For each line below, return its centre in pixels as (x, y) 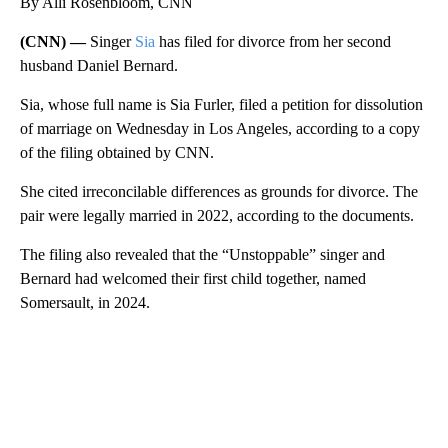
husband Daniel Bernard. (99, 65)
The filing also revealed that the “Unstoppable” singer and (202, 254)
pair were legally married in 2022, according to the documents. (217, 215)
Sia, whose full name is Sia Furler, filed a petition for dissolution (221, 104)
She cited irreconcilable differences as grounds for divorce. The (219, 191)
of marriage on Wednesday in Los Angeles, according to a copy (220, 128)
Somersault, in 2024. (85, 302)
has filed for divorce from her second (273, 41)
